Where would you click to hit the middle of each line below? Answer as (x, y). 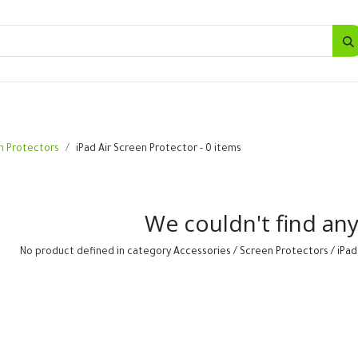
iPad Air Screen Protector (136, 149)
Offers (239, 102)
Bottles (80, 102)
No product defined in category (96, 253)
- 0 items (219, 149)
